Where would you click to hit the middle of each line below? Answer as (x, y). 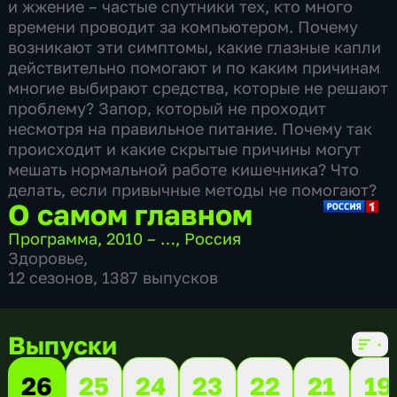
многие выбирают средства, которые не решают (198, 87)
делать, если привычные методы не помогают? (193, 189)
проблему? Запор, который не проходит (167, 108)
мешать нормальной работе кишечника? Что (184, 169)
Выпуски (63, 345)
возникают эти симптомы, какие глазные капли (195, 47)
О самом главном (131, 214)
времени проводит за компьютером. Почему (183, 26)
